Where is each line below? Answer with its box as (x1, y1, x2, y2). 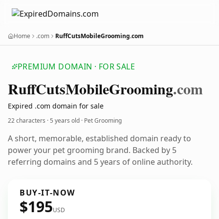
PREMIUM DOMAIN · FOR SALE (18, 61, 135, 72)
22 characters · (8, 116, 50, 125)
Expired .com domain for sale (8, 101, 104, 110)
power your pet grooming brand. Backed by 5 (8, 145, 176, 155)
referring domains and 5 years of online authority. (8, 156, 193, 167)
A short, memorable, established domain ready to (8, 133, 191, 144)
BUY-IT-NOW (20, 187, 75, 198)
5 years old (50, 116, 80, 125)
